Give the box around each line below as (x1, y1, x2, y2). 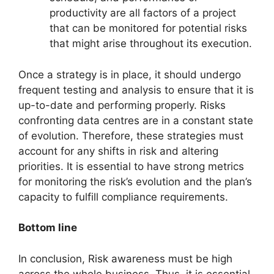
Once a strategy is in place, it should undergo (18, 68, 241, 81)
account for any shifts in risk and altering (18, 144, 218, 157)
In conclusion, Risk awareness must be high (18, 252, 232, 265)
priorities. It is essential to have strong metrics (18, 160, 244, 172)
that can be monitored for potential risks (50, 22, 247, 35)
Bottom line (18, 221, 80, 234)
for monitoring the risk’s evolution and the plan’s (18, 175, 252, 188)
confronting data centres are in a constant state (18, 114, 253, 127)
